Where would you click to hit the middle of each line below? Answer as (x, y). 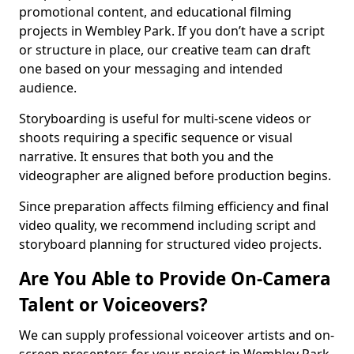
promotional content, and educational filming (155, 12)
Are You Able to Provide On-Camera (175, 279)
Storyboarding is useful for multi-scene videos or (165, 119)
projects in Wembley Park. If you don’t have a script (172, 31)
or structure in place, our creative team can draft (165, 50)
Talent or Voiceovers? (113, 305)
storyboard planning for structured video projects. (170, 244)
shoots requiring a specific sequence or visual (156, 137)
